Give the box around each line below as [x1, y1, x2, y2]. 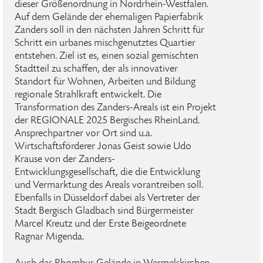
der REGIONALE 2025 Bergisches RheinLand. [15, 116, 200, 126]
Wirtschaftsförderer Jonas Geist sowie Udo [15, 141, 191, 152]
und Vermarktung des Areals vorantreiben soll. [15, 180, 203, 191]
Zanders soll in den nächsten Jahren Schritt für [15, 25, 204, 36]
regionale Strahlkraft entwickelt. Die [15, 90, 161, 100]
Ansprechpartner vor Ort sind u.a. [15, 129, 152, 139]
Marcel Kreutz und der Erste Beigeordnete [15, 219, 186, 230]
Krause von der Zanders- [15, 154, 115, 165]
